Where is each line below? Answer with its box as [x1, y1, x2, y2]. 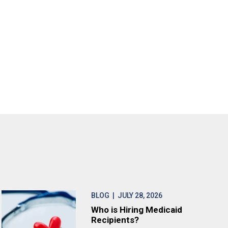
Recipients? [91, 215, 139, 225]
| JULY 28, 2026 [109, 191, 163, 199]
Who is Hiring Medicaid [91, 205, 183, 215]
